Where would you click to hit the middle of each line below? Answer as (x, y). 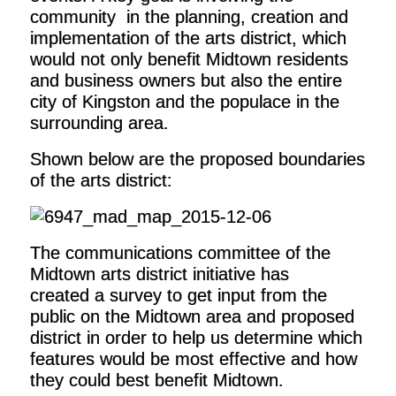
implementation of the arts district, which (188, 38)
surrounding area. (99, 123)
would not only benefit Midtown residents (189, 59)
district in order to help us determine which (196, 338)
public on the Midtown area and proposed (192, 316)
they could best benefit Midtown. (156, 380)
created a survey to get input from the (178, 295)
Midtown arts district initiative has (159, 274)
